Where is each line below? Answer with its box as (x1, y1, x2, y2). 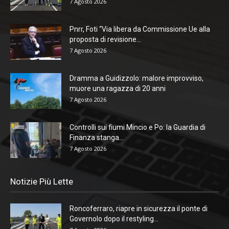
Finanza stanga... (70, 133, 124, 142)
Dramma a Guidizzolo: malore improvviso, (70, 74, 203, 82)
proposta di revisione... (70, 35, 141, 43)
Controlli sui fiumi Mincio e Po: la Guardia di (70, 123, 205, 131)
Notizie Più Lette (10, 176, 73, 187)
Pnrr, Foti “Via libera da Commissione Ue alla (70, 25, 210, 33)
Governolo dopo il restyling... (70, 214, 158, 223)
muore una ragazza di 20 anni (70, 84, 166, 93)
